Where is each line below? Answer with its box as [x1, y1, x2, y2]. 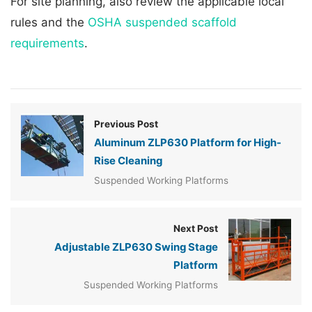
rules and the [10, 15, 88, 30]
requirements [10, 36, 84, 51]
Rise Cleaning [94, 155, 162, 168]
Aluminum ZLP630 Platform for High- [94, 136, 281, 150]
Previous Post [94, 118, 158, 130]
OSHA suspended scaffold [88, 15, 237, 30]
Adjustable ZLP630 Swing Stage [54, 241, 218, 254]
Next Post [173, 223, 218, 235]
